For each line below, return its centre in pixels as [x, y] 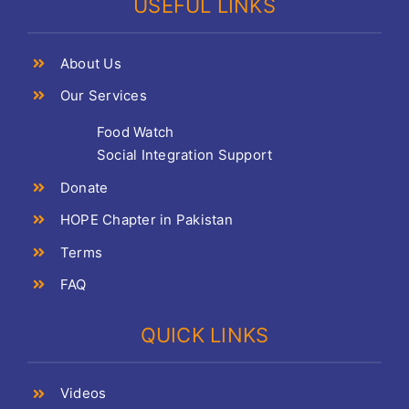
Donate [84, 187]
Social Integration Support [184, 155]
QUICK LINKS [204, 336]
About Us [90, 63]
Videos [83, 393]
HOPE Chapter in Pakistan [146, 220]
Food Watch [135, 132]
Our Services [103, 96]
